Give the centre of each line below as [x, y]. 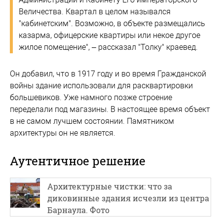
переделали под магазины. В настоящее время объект [110, 109]
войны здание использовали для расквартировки [101, 85]
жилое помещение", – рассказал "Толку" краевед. [108, 47]
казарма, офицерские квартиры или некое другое [110, 35]
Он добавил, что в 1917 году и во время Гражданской [108, 74]
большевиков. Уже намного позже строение [91, 97]
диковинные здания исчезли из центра [128, 198]
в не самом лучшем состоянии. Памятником [92, 121]
